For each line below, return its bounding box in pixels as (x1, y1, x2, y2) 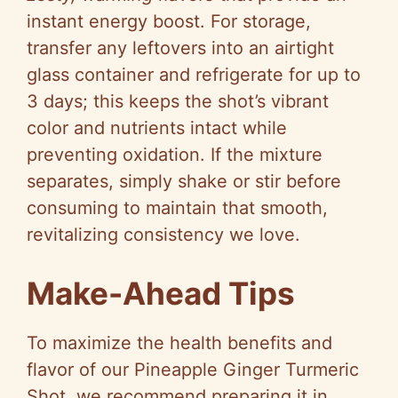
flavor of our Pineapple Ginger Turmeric (27, 359, 359, 381)
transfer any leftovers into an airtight (27, 37, 334, 60)
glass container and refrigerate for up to (27, 64, 361, 86)
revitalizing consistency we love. (27, 224, 300, 246)
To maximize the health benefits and (27, 332, 332, 354)
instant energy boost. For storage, (27, 11, 311, 33)
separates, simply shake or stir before (27, 171, 341, 193)
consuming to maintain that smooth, (27, 197, 328, 219)
